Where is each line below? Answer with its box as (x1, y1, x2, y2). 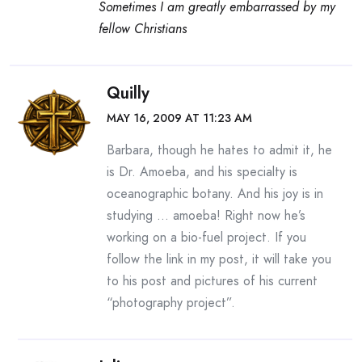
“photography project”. (107, 293, 235, 312)
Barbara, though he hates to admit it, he (107, 141, 332, 159)
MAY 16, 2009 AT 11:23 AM (107, 110, 252, 126)
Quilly (107, 82, 149, 105)
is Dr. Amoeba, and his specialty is (107, 162, 297, 181)
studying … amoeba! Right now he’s (107, 206, 305, 225)
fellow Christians (99, 19, 187, 38)
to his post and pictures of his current (107, 271, 318, 290)
